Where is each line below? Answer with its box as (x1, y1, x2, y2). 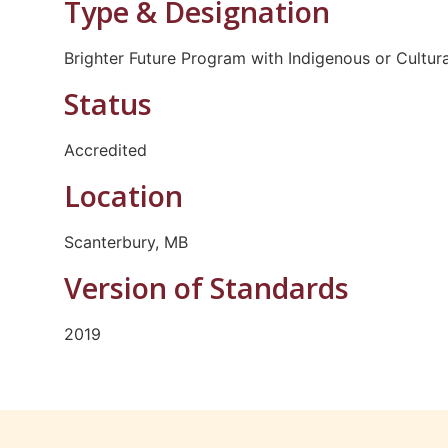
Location (63, 175, 183, 215)
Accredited (63, 139, 147, 160)
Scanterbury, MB (63, 231, 188, 252)
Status (63, 83, 152, 123)
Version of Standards (63, 267, 349, 307)
